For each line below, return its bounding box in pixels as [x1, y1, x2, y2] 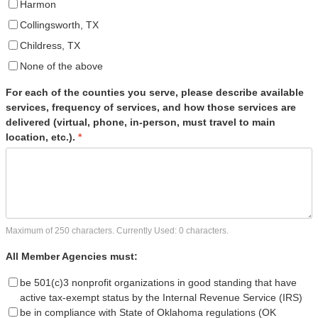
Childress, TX [20, 39, 80, 51]
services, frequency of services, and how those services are [6, 101, 296, 113]
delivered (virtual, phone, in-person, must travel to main [6, 116, 275, 128]
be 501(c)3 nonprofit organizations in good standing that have [20, 276, 297, 288]
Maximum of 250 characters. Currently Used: [6, 225, 179, 236]
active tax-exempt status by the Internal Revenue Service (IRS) [20, 291, 302, 303]
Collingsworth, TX [20, 18, 99, 31]
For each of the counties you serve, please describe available [6, 86, 304, 98]
